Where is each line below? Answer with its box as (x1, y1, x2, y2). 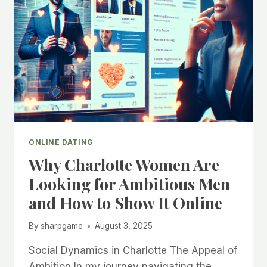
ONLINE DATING (29, 137, 93, 147)
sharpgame (41, 221, 83, 231)
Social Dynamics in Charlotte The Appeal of (29, 244, 237, 257)
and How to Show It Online (29, 191, 222, 213)
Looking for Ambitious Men (29, 172, 230, 194)
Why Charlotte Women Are (29, 153, 219, 175)
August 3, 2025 (95, 221, 153, 231)
